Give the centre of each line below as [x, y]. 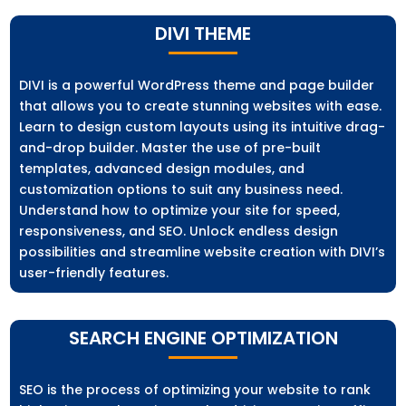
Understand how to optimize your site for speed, [180, 211]
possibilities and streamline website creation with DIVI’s [203, 252]
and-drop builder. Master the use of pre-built [170, 148]
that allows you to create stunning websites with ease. [201, 106]
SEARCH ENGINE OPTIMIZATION [203, 338]
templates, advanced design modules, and [162, 169]
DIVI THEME [203, 34]
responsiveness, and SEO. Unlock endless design [179, 232]
